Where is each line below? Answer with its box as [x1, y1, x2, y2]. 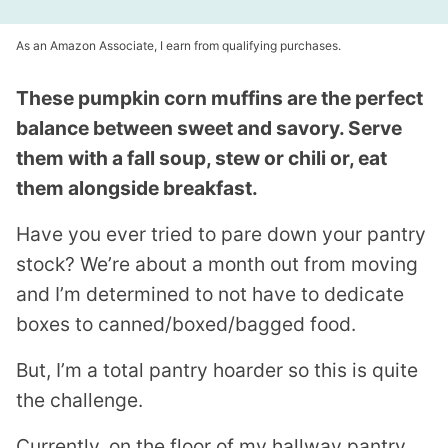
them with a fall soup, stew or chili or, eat [16, 146, 387, 170]
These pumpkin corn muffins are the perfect [16, 86, 423, 110]
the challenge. [16, 388, 143, 412]
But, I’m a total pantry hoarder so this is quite [16, 358, 418, 382]
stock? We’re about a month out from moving [16, 252, 418, 276]
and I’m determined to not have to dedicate [16, 282, 404, 306]
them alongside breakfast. [16, 176, 258, 200]
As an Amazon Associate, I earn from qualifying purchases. [16, 38, 341, 53]
